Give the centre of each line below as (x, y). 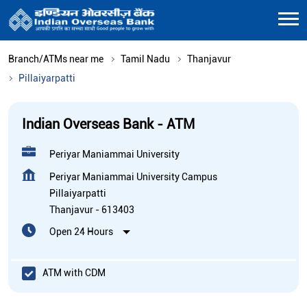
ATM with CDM (74, 273)
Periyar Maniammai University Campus (133, 176)
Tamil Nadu (145, 59)
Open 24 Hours (81, 231)
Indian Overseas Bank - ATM (108, 124)
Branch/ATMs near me (56, 59)
